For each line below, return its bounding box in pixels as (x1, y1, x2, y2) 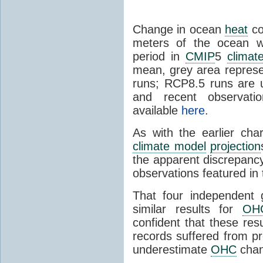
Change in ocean (133, 22, 225, 36)
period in (133, 49, 186, 63)
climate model (133, 139, 206, 153)
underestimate (133, 242, 211, 256)
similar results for (133, 202, 242, 215)
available (133, 103, 181, 117)
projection (210, 139, 261, 153)
